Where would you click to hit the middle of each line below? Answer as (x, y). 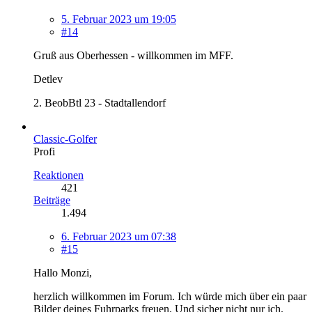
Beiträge (52, 200)
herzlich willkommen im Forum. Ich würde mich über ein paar (170, 296)
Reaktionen (58, 175)
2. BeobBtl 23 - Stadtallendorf (100, 102)
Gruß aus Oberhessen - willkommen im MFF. (133, 55)
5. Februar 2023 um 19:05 (119, 19)
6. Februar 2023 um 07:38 (119, 236)
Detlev (48, 79)
